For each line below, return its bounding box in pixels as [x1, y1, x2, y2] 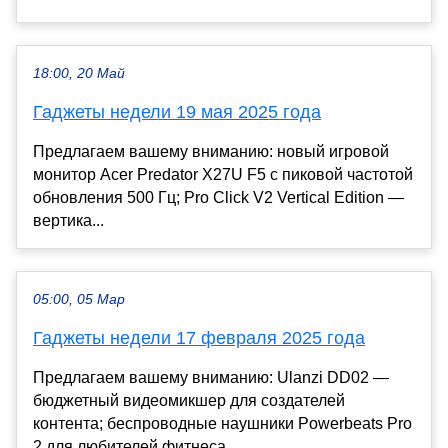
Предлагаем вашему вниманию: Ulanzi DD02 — [33, 368, 389, 386]
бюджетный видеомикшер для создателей [33, 391, 345, 409]
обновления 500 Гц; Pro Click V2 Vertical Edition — [33, 188, 404, 206]
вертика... [33, 211, 104, 229]
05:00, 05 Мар [33, 291, 125, 307]
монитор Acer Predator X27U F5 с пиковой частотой [33, 165, 413, 183]
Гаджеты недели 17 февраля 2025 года [33, 327, 365, 348]
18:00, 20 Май [33, 65, 125, 81]
